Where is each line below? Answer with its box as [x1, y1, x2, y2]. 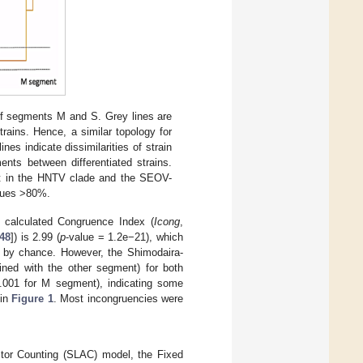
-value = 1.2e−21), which [65, 231, 183, 244]
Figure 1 [11, 293, 53, 305]
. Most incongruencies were [53, 293, 183, 305]
